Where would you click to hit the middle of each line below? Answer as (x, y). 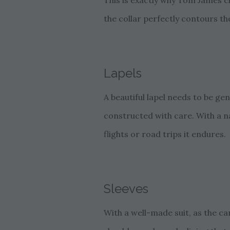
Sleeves (126, 189)
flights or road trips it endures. (165, 134)
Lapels (122, 73)
